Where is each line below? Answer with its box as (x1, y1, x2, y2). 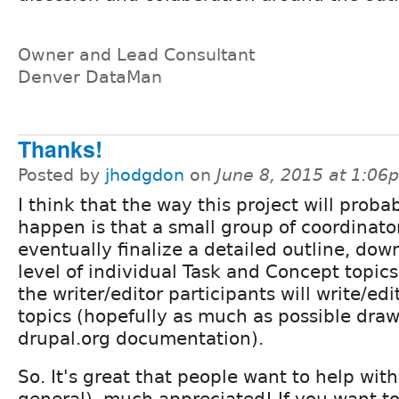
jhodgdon (105, 166, 184, 185)
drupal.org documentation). (18, 328, 264, 350)
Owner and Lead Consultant (18, 45, 255, 65)
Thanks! (18, 133, 102, 166)
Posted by (18, 166, 105, 185)
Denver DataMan (18, 68, 162, 87)
